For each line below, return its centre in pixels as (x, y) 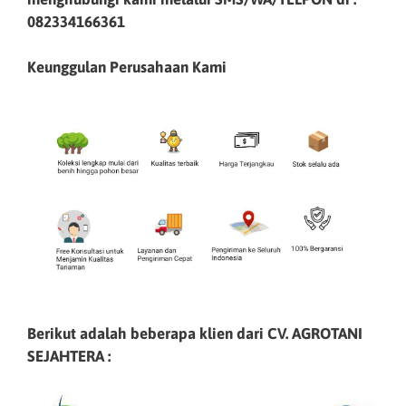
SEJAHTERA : (69, 357)
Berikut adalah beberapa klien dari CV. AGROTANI (195, 334)
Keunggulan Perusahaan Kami (127, 67)
